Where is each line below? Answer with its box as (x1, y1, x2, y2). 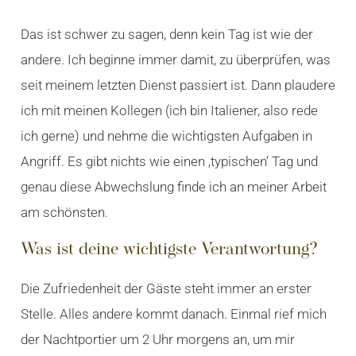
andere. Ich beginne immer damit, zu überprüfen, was (20, 52, 331, 68)
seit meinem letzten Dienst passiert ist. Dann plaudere (20, 77, 335, 94)
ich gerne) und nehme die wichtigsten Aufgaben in (20, 128, 312, 145)
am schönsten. (20, 204, 108, 221)
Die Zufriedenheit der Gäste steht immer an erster (20, 281, 311, 297)
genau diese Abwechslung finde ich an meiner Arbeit (20, 179, 327, 195)
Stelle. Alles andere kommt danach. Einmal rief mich (20, 306, 327, 323)
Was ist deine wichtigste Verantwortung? (20, 241, 318, 260)
